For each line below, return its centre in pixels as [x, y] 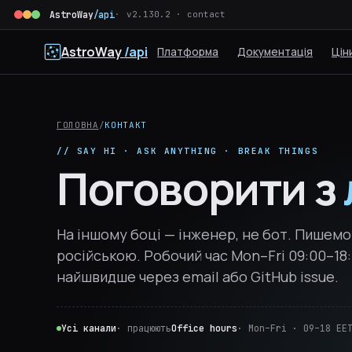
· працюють [144, 328]
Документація [275, 51]
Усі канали [89, 328]
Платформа [187, 51]
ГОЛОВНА [78, 125]
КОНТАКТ [126, 125]
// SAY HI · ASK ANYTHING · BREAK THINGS [188, 151]
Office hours [204, 328]
